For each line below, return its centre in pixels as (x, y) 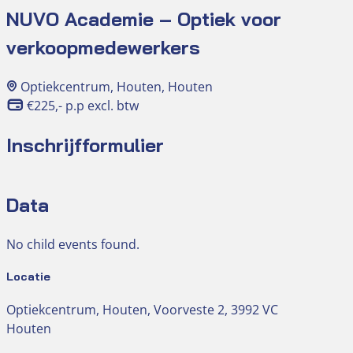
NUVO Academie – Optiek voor (144, 19)
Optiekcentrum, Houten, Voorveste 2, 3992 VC (142, 309)
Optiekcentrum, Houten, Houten (117, 86)
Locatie (28, 276)
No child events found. (73, 244)
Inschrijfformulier (85, 145)
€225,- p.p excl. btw (83, 105)
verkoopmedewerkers (103, 47)
